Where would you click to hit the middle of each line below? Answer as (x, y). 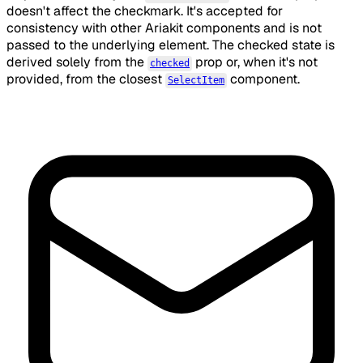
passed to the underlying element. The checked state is (171, 45)
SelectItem (196, 81)
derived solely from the (77, 62)
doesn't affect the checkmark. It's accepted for (145, 11)
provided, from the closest (86, 79)
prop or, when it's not (255, 62)
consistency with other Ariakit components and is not (164, 28)
